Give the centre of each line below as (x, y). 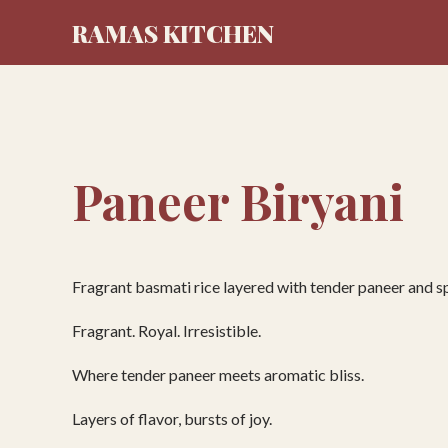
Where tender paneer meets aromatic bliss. (218, 374)
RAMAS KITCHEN (173, 32)
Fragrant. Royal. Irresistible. (166, 330)
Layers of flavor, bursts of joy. (172, 418)
